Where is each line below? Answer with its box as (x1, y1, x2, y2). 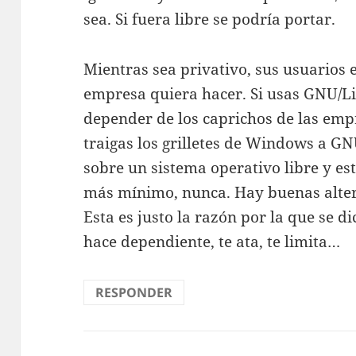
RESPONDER (95, 283, 173, 301)
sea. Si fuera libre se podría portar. (83, 8, 336, 29)
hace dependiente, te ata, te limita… (83, 230, 341, 252)
